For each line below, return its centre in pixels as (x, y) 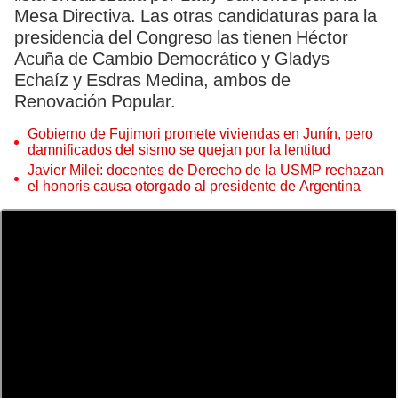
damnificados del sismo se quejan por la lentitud (179, 150)
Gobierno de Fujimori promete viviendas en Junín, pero (200, 134)
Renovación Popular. (95, 101)
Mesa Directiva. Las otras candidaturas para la (195, 16)
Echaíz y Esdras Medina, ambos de (152, 80)
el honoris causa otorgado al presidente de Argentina (194, 186)
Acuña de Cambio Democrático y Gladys (172, 59)
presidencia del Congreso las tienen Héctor (181, 37)
